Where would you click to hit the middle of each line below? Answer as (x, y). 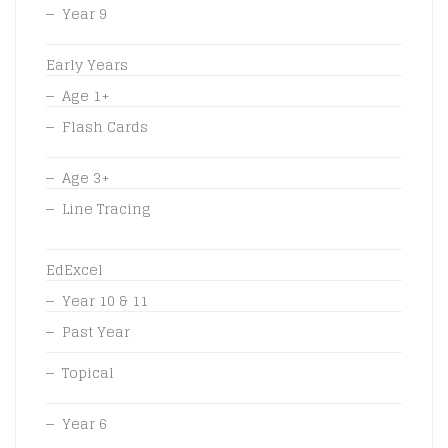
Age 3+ (86, 177)
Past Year (96, 331)
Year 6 (84, 423)
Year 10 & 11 (105, 300)
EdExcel (74, 269)
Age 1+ (86, 95)
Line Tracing (106, 208)
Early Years (87, 64)
